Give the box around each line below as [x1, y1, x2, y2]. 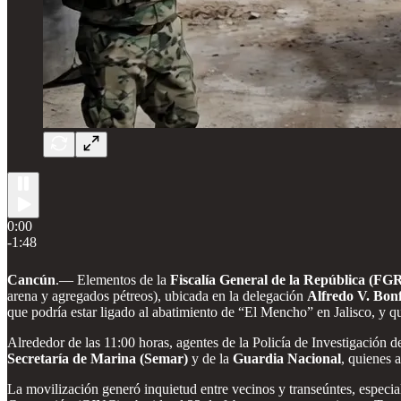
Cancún [7, 271, 55, 287]
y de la [188, 350, 233, 366]
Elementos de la [77, 271, 170, 287]
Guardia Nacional [233, 350, 341, 366]
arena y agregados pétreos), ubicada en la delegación [7, 287, 307, 303]
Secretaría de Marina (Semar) [7, 350, 188, 366]
